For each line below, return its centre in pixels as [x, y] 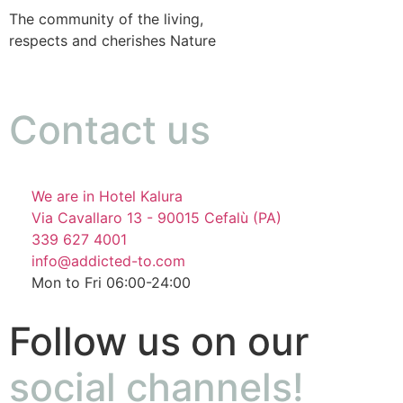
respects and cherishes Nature [112, 40]
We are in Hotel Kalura [107, 197]
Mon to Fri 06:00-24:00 [111, 283]
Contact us [110, 130]
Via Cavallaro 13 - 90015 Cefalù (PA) [157, 218]
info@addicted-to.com [108, 261]
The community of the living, [106, 18]
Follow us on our [159, 341]
